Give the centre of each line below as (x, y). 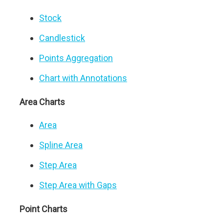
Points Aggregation (76, 58)
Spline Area (61, 145)
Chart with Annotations (83, 78)
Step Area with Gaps (78, 185)
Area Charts (42, 102)
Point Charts (44, 209)
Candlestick (62, 38)
